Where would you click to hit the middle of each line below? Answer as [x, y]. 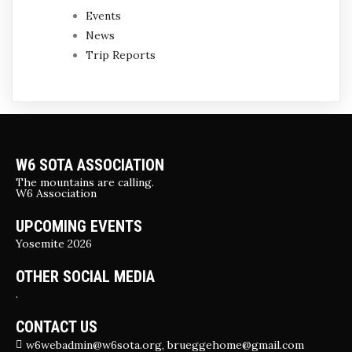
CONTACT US [57, 327]
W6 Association [56, 193]
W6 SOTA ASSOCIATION [90, 165]
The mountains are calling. [85, 182]
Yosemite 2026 [54, 244]
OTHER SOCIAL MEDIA [85, 277]
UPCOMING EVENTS [79, 226]
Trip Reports [121, 55]
